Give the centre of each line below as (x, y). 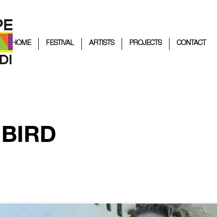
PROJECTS (145, 44)
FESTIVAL (60, 44)
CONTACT (191, 44)
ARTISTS (101, 44)
